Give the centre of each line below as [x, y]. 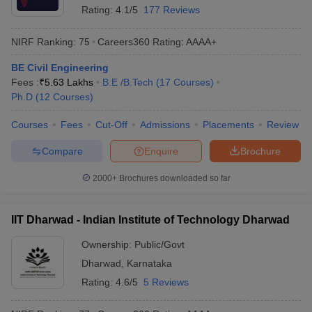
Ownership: [108, 244]
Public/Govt [159, 244]
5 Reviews [166, 282]
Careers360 [124, 41]
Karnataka [149, 263]
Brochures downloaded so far [173, 178]
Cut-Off [111, 125]
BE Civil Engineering [60, 68]
